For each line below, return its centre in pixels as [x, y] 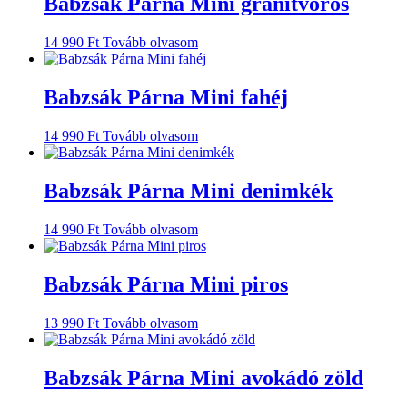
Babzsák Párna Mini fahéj [166, 98]
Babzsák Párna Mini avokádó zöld [203, 377]
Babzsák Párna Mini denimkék [188, 191]
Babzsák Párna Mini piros [166, 284]
